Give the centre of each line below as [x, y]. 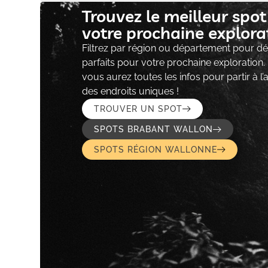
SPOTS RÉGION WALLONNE [155, 150]
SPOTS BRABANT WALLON [153, 130]
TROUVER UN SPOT [138, 109]
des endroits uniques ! [130, 92]
